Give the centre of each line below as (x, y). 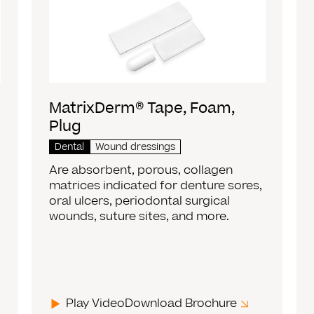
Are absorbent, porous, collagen (141, 170)
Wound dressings (136, 147)
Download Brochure (181, 303)
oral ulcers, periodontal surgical (140, 201)
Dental (70, 147)
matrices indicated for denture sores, (156, 185)
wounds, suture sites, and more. (139, 216)
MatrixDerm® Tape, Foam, (142, 108)
